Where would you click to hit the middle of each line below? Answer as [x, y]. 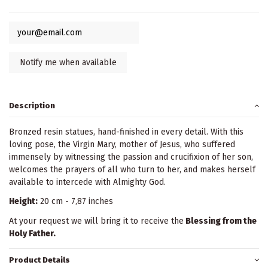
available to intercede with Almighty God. [87, 182]
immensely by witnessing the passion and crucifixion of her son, [131, 157]
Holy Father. [32, 233]
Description [32, 105]
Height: [23, 202]
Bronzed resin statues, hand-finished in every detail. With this [126, 132]
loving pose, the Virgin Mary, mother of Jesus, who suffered [122, 145]
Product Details [39, 260]
